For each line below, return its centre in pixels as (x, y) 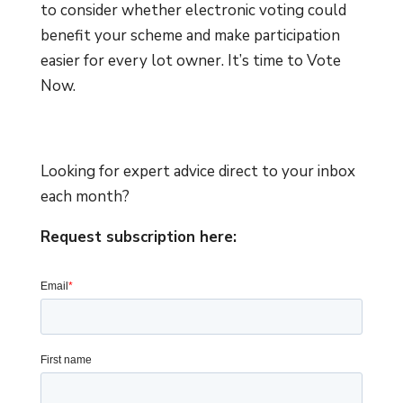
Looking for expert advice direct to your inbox (197, 171)
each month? (85, 196)
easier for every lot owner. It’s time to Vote (190, 60)
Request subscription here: (138, 237)
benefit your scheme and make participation (190, 35)
